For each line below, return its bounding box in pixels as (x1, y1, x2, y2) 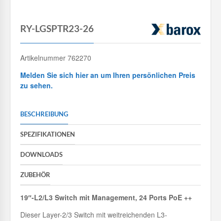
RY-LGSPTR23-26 (20, 23, 94, 34)
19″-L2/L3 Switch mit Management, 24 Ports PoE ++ (20, 192, 192, 202)
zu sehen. (20, 80, 53, 90)
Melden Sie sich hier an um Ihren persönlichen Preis (20, 70, 195, 80)
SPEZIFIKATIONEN (20, 130, 75, 138)
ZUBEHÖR (20, 170, 50, 179)
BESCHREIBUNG (20, 110, 68, 118)
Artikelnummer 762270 (20, 52, 91, 63)
